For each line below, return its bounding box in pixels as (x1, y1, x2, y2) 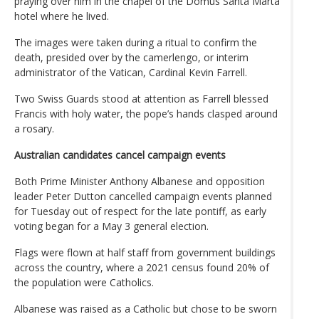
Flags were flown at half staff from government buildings (14, 245, 276, 259)
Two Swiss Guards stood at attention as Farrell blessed (14, 91, 268, 105)
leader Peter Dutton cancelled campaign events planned (14, 189, 272, 203)
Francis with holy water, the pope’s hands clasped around (14, 106, 278, 120)
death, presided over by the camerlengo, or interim (14, 50, 249, 64)
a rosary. (14, 121, 54, 135)
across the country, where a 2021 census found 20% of (14, 260, 269, 274)
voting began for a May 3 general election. (14, 219, 209, 233)
